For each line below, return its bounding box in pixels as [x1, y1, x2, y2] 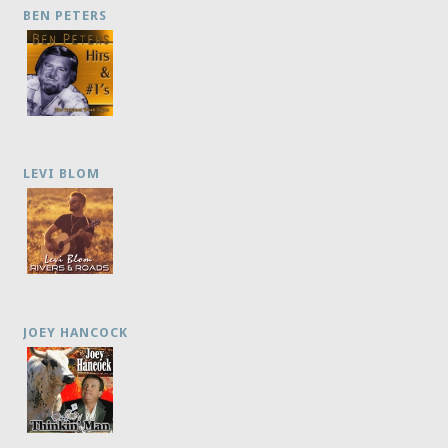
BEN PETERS [23, 7, 108, 23]
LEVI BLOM [23, 166, 101, 182]
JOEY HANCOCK [23, 324, 129, 340]
